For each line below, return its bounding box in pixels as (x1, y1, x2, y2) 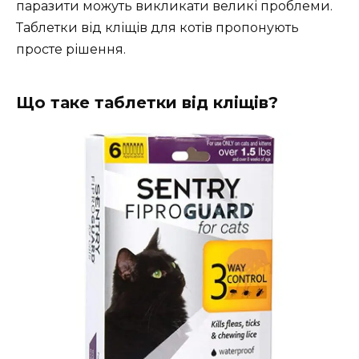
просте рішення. (16, 42, 126, 58)
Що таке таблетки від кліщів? (16, 93, 278, 113)
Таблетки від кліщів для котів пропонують (16, 20, 299, 36)
